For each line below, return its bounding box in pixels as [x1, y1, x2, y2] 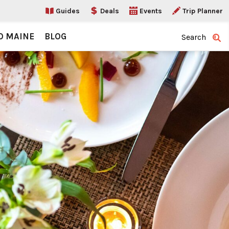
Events [140, 6, 162, 15]
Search [181, 32, 206, 42]
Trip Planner [182, 6, 223, 15]
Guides [56, 6, 80, 15]
